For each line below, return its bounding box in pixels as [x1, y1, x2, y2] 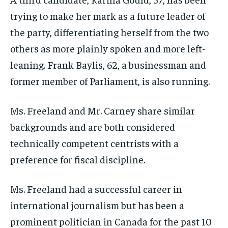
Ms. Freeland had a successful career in [10, 182, 182, 195]
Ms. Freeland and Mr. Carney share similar [10, 103, 195, 117]
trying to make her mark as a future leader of [10, 9, 205, 22]
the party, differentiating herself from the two [10, 25, 209, 38]
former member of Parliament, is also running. [10, 74, 210, 87]
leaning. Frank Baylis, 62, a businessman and [10, 58, 206, 71]
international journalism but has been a [10, 198, 184, 211]
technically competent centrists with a [10, 136, 179, 149]
